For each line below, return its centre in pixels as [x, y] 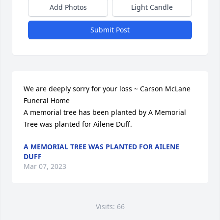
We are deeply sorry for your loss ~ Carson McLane [107, 89]
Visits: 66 [110, 206]
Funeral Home [47, 100]
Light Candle [152, 7]
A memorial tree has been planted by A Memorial [105, 112]
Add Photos [68, 7]
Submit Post [110, 30]
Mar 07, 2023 [45, 166]
